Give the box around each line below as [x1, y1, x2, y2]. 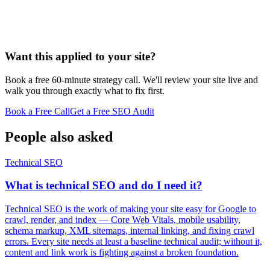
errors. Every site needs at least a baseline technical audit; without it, [5, 236, 262, 247]
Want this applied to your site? [5, 50, 156, 63]
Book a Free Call [5, 105, 70, 116]
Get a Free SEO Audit [70, 105, 154, 116]
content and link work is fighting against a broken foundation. [5, 247, 239, 258]
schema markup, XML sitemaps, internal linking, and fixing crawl [5, 225, 254, 236]
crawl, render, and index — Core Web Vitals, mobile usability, [5, 215, 240, 225]
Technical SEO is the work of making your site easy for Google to [5, 204, 256, 215]
